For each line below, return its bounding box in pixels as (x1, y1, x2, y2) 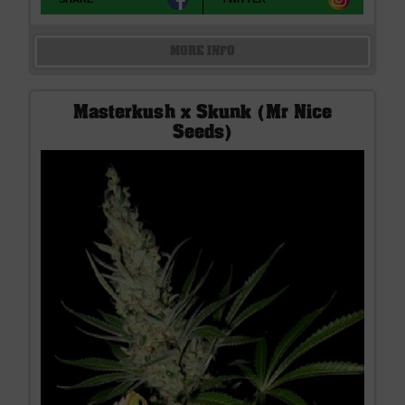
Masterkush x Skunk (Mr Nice (72, 105, 333, 122)
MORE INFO (169, 46, 236, 58)
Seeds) (172, 125, 233, 142)
